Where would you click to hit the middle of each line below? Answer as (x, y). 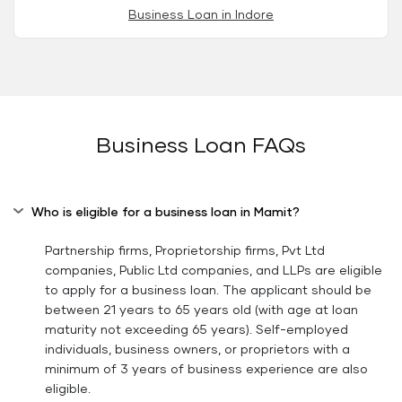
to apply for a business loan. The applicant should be (208, 290)
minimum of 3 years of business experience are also (206, 369)
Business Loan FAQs (201, 146)
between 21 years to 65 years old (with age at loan (201, 310)
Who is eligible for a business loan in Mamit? (166, 212)
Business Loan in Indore (201, 15)
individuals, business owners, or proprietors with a (197, 350)
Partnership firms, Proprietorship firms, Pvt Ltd (185, 251)
